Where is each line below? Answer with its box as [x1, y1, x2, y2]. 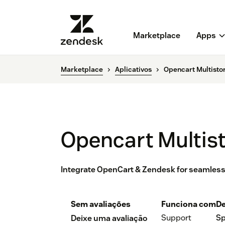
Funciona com [161, 199, 216, 210]
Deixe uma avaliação [71, 213, 147, 224]
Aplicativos [115, 65, 152, 74]
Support [161, 212, 191, 223]
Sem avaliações [71, 199, 131, 210]
